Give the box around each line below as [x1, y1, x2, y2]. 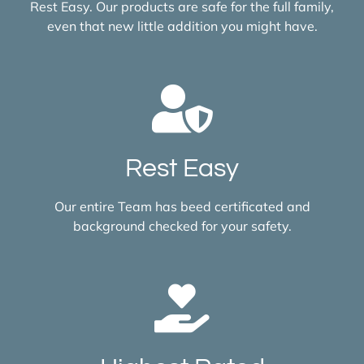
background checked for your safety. [72, 217, 292, 234]
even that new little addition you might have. [46, 17, 318, 34]
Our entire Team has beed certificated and [54, 197, 310, 214]
